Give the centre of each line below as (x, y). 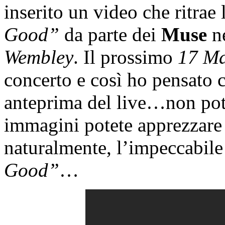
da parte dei (110, 34)
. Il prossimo (126, 57)
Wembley (39, 57)
